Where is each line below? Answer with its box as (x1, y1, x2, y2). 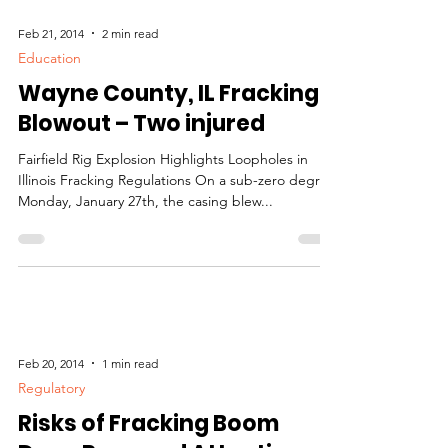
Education (18, 121, 81, 139)
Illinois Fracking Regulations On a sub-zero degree (18, 243, 336, 261)
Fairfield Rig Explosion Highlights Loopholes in (18, 222, 308, 240)
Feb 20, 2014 (18, 427, 84, 443)
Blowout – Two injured (18, 180, 265, 211)
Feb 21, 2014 (18, 97, 84, 113)
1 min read (102, 427, 158, 443)
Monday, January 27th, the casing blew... (18, 264, 273, 282)
